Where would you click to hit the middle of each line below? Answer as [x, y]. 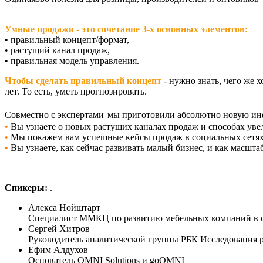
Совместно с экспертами [54, 114]
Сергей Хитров [59, 228]
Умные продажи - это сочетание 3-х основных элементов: [126, 29]
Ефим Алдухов [58, 249]
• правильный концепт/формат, [67, 39]
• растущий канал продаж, [57, 50]
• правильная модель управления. [72, 60]
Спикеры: [27, 187]
